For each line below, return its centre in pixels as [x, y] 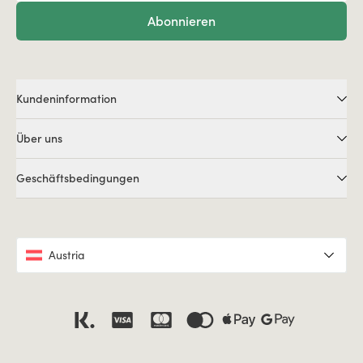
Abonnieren [181, 21]
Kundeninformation [66, 99]
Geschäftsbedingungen [78, 178]
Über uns [39, 139]
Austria [67, 255]
